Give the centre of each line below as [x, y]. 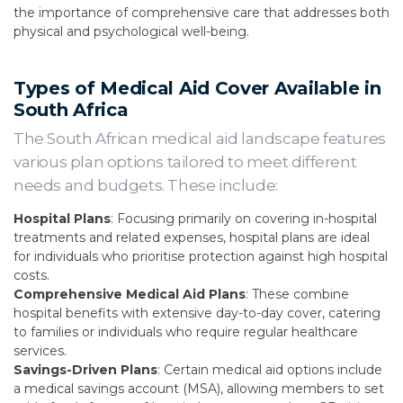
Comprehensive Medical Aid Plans [130, 294]
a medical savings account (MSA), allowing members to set [199, 389]
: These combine [297, 294]
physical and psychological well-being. [131, 31]
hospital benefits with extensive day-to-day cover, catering [197, 313]
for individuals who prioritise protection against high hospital [201, 256]
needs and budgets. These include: [146, 185]
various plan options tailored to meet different [185, 162]
